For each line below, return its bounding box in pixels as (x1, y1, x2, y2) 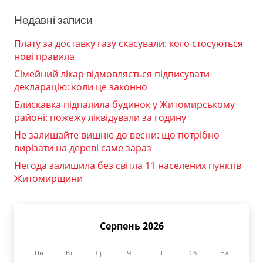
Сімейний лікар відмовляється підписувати (14, 68, 210, 81)
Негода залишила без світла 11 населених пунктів (14, 159, 241, 173)
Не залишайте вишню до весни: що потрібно (14, 129, 220, 142)
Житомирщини (14, 172, 83, 186)
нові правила (14, 50, 75, 63)
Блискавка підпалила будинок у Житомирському (14, 98, 235, 112)
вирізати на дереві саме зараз (14, 141, 151, 155)
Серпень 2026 (99, 220, 164, 233)
